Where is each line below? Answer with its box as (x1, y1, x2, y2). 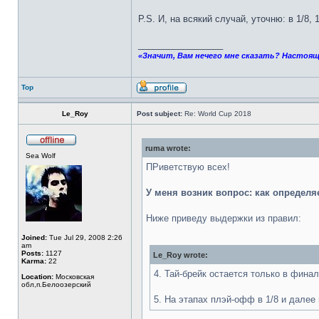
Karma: (21, 257, 46, 265)
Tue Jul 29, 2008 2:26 (47, 234, 122, 241)
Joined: (21, 234, 47, 241)
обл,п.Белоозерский (21, 281, 91, 288)
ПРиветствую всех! (146, 162, 230, 172)
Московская (53, 273, 94, 281)
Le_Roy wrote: (153, 251, 208, 259)
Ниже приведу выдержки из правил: (146, 213, 301, 224)
